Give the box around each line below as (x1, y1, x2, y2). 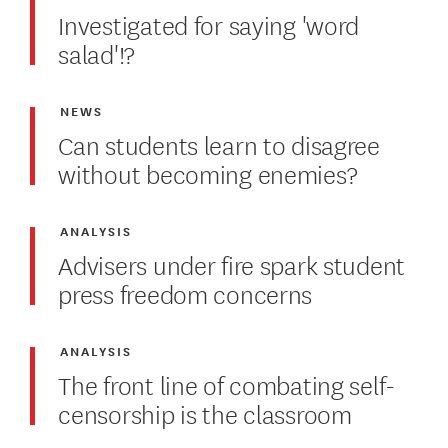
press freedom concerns (58, 273, 316, 311)
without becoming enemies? (58, 153, 358, 191)
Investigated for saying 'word (58, 4, 360, 42)
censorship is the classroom (58, 393, 352, 431)
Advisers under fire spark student (58, 244, 406, 282)
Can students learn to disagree (58, 124, 380, 162)
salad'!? (58, 33, 136, 71)
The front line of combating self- (58, 364, 396, 402)
